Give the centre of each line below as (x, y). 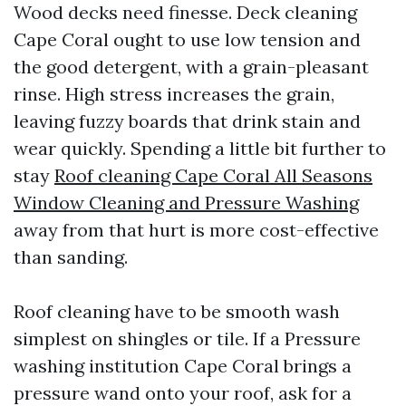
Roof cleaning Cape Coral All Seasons (213, 175)
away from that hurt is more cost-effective (196, 230)
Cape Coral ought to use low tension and (187, 39)
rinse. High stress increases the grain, (174, 94)
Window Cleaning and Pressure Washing (186, 203)
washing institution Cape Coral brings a (183, 366)
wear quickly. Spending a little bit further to (200, 148)
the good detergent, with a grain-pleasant (191, 67)
